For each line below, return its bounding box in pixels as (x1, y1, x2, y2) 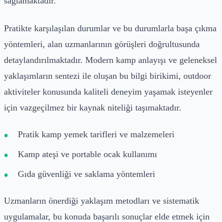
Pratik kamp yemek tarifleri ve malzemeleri (18, 129, 174, 139)
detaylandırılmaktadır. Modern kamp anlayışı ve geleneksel (4, 55, 217, 65)
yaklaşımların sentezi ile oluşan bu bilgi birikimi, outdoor (4, 70, 211, 81)
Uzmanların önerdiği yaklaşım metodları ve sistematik (4, 195, 199, 206)
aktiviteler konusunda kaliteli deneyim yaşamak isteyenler (4, 86, 213, 97)
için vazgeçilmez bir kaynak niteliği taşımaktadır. (4, 102, 181, 112)
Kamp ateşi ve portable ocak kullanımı (18, 149, 157, 159)
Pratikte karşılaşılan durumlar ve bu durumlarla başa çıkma (4, 23, 217, 33)
